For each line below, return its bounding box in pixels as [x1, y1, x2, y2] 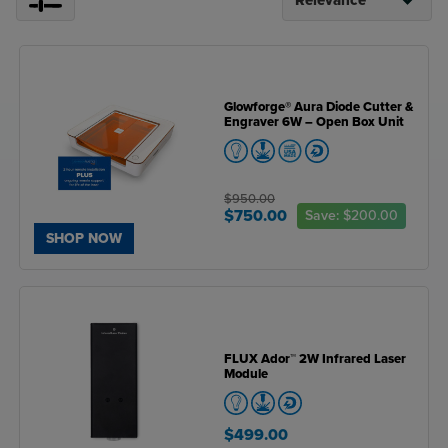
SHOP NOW [46, 230, 122, 248]
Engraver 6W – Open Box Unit [224, 114, 404, 131]
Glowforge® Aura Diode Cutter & [224, 99, 413, 116]
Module [224, 365, 268, 382]
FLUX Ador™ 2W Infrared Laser [224, 350, 406, 367]
